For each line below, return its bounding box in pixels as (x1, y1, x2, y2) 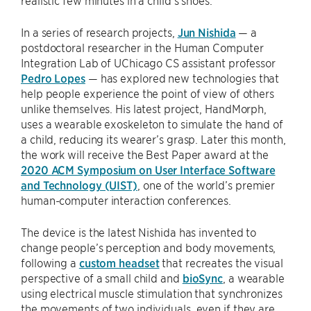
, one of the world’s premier (137, 178, 276, 192)
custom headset (78, 255, 160, 270)
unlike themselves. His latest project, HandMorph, (21, 101, 267, 116)
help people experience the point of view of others (21, 86, 274, 101)
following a (21, 255, 79, 270)
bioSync (182, 271, 224, 285)
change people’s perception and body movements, (21, 240, 276, 255)
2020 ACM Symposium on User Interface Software (21, 162, 276, 177)
